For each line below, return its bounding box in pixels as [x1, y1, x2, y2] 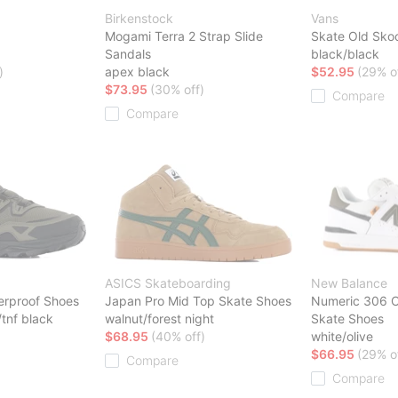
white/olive [311, 328, 373, 344]
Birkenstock [105, 10, 173, 26]
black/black [311, 45, 379, 61]
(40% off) [151, 328, 205, 344]
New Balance [311, 275, 387, 291]
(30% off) [150, 81, 204, 97]
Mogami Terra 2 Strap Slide [105, 28, 263, 44]
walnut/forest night [105, 310, 214, 326]
